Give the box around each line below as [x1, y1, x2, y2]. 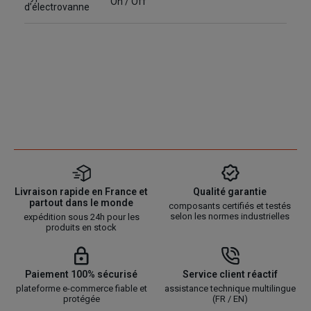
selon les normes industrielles [170, 211, 289, 222]
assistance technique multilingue [164, 283, 296, 294]
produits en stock [46, 222, 117, 233]
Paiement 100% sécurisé [25, 269, 137, 280]
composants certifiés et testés [169, 201, 291, 212]
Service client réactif [182, 269, 278, 280]
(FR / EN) [212, 294, 248, 305]
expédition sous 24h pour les [23, 212, 140, 223]
